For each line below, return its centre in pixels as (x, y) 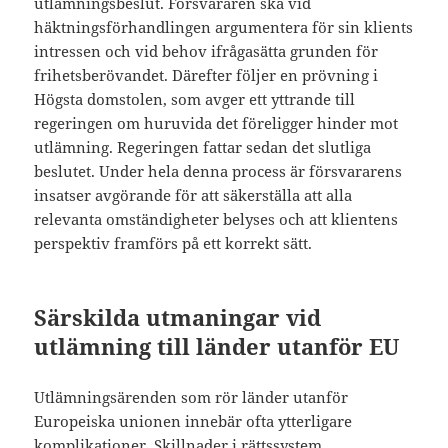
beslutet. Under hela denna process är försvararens (218, 171)
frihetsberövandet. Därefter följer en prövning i (206, 75)
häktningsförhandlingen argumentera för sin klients (224, 27)
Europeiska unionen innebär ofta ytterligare (193, 421)
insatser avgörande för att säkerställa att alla (193, 195)
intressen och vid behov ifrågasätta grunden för (206, 51)
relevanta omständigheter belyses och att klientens (216, 219)
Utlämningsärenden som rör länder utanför (191, 397)
